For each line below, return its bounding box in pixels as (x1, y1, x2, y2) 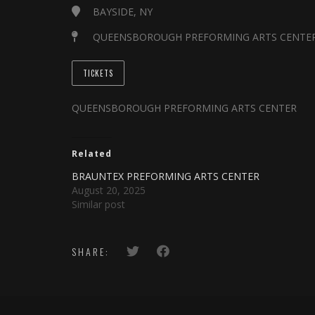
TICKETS (83, 67, 113, 79)
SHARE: (72, 244, 110, 259)
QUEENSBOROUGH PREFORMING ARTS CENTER (72, 101, 297, 115)
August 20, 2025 (72, 184, 146, 197)
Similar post (72, 198, 125, 211)
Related (72, 148, 112, 160)
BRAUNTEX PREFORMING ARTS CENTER (72, 169, 259, 183)
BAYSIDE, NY (93, 5, 153, 18)
